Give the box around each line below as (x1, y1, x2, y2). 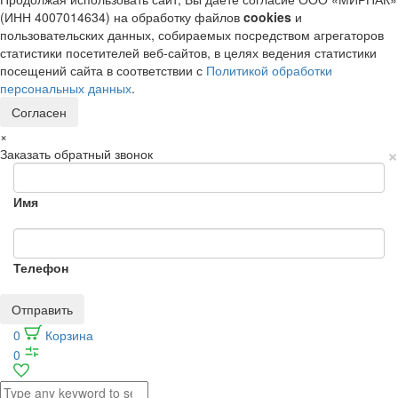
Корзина (45, 325, 93, 344)
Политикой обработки (206, 60, 332, 79)
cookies (243, 7, 291, 26)
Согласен (12, 102, 67, 121)
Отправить (12, 299, 73, 318)
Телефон (13, 258, 68, 276)
